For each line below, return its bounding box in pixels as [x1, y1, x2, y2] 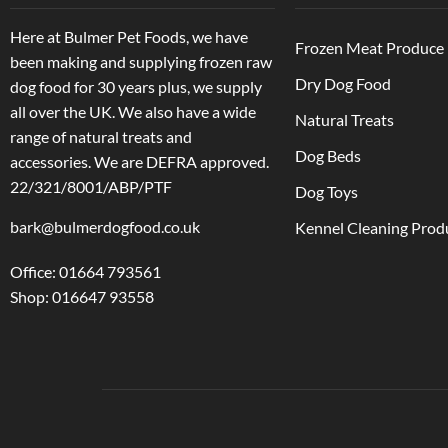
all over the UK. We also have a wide [10, 102, 256, 122]
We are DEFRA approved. [94, 152, 269, 172]
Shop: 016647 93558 [10, 287, 157, 307]
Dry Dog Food [295, 73, 391, 93]
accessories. [10, 152, 94, 172]
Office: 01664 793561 [10, 262, 164, 282]
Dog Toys [295, 181, 358, 201]
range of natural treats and [10, 127, 192, 147]
